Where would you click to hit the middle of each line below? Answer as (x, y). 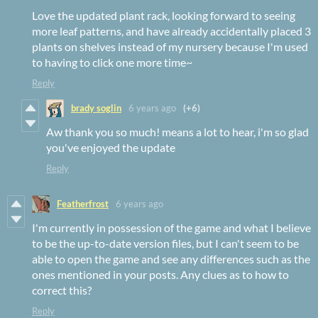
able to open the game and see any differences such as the (171, 258)
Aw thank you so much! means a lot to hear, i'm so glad (177, 131)
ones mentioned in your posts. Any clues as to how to (160, 274)
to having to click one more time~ (112, 62)
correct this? (62, 290)
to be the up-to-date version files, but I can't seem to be (165, 243)
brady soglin (96, 108)
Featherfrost (83, 204)
